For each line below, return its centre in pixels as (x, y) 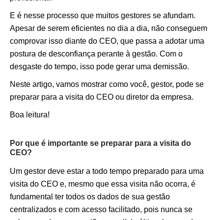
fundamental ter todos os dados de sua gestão (90, 197)
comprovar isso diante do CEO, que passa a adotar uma (107, 41)
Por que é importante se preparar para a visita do (100, 143)
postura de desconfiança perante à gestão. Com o (96, 54)
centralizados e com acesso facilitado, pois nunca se (101, 209)
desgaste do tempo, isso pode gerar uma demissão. (99, 67)
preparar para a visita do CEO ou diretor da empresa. (102, 97)
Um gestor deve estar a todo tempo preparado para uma (107, 171)
